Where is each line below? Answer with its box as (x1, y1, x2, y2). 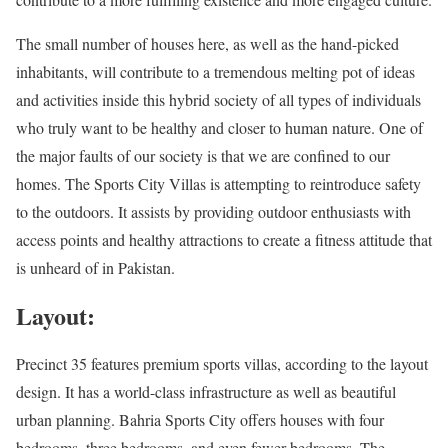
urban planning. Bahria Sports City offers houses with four (16, 408, 384, 430)
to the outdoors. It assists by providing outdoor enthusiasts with (16, 201, 411, 222)
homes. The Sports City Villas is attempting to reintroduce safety (16, 173, 421, 194)
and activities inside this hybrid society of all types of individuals (16, 89, 421, 110)
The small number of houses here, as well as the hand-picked (16, 33, 399, 54)
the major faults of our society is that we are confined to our (16, 145, 390, 166)
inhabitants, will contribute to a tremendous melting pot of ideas (16, 61, 415, 82)
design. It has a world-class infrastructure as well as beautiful (16, 380, 396, 402)
